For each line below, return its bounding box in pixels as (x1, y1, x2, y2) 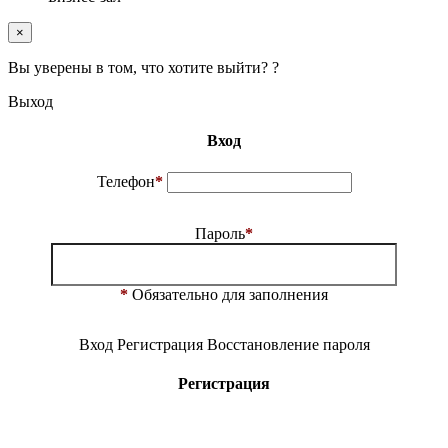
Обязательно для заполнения (128, 285, 328, 303)
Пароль (195, 224, 245, 242)
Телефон (96, 172, 155, 190)
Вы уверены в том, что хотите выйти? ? (8, 59, 279, 76)
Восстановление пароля (206, 335, 370, 353)
